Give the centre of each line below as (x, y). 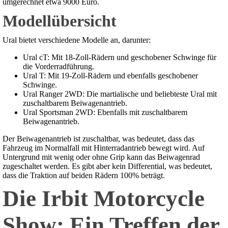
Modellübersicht (60, 21)
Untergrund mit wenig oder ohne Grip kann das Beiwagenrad (101, 157)
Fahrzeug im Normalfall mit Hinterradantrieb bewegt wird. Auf (104, 148)
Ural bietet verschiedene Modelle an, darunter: (77, 40)
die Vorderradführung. (59, 67)
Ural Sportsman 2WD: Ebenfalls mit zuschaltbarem (105, 112)
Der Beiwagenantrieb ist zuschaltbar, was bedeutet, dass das (98, 139)
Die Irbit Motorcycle (104, 199)
